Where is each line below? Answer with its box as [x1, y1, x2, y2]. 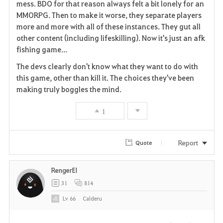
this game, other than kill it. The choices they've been [16, 73, 194, 83]
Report [178, 138, 198, 147]
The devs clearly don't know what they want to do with [16, 61, 198, 72]
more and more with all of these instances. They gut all [16, 21, 201, 31]
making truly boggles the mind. [16, 84, 124, 95]
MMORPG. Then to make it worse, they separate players [16, 9, 202, 20]
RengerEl [51, 166, 78, 175]
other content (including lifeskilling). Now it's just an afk [16, 32, 205, 43]
